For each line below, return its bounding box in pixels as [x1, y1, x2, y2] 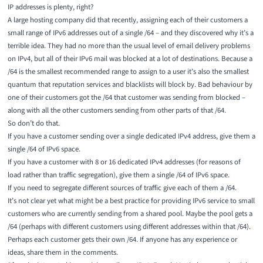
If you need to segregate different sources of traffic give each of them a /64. [7, 183, 237, 194]
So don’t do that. [7, 118, 60, 129]
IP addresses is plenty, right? [7, 2, 93, 13]
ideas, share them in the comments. [7, 247, 118, 258]
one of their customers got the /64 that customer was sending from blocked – [7, 92, 245, 103]
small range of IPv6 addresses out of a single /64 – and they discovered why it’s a [7, 28, 254, 39]
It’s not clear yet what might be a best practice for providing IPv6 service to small [7, 195, 255, 207]
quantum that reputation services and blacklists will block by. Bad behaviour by [7, 79, 252, 90]
